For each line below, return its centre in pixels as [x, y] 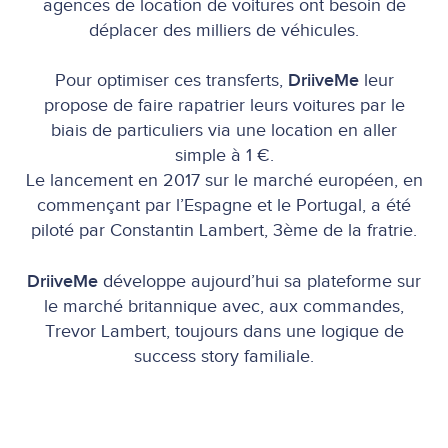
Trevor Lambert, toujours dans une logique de [224, 331]
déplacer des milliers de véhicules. [224, 30]
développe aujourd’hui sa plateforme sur [262, 281]
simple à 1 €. [224, 155]
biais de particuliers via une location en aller [224, 130]
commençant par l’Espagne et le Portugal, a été [224, 205]
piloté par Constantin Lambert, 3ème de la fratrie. [224, 230]
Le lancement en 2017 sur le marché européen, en [224, 180]
